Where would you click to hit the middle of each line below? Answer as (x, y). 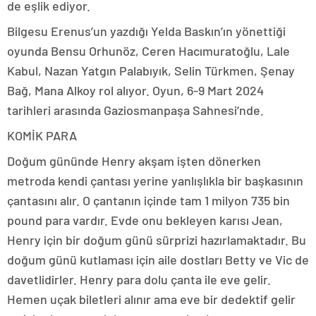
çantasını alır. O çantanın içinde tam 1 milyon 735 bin (148, 200)
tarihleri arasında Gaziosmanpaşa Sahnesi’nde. (135, 110)
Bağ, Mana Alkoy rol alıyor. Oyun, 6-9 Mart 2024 (135, 90)
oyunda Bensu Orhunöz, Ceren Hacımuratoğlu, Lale (148, 51)
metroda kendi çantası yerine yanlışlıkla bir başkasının (155, 181)
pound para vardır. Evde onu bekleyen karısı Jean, (145, 220)
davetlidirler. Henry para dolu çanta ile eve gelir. (139, 279)
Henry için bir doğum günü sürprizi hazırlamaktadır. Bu (157, 240)
